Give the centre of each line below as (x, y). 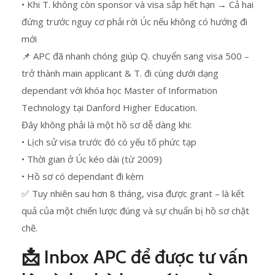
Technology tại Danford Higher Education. (109, 107)
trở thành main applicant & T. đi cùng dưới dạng (120, 73)
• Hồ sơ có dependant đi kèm (83, 176)
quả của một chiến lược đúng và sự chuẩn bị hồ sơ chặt (135, 211)
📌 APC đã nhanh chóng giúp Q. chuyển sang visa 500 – (135, 56)
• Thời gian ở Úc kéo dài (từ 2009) (92, 159)
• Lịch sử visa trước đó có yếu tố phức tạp (109, 142)
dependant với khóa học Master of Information (119, 90)
